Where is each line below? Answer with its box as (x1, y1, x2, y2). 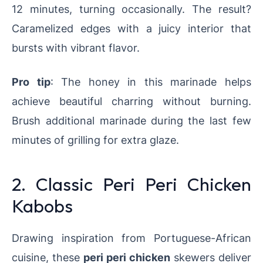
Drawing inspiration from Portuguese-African (12, 231, 251, 245)
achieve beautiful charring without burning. (12, 95, 251, 108)
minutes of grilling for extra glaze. (12, 133, 179, 147)
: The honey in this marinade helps (50, 75, 252, 89)
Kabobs (12, 194, 73, 218)
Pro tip (12, 75, 50, 89)
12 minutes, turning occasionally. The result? (12, 2, 251, 16)
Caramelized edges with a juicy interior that (12, 22, 251, 35)
